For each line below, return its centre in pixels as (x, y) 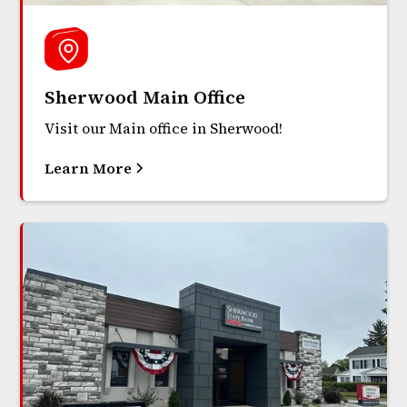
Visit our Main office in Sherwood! (164, 129)
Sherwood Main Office (145, 98)
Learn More (89, 169)
